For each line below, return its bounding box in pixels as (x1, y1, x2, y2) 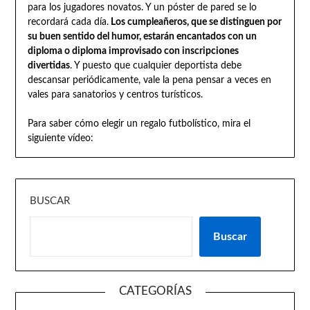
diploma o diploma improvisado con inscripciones (27, 46, 239, 56)
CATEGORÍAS (118, 284, 192, 297)
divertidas (27, 60, 70, 71)
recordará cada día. (27, 17, 109, 27)
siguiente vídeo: (27, 133, 93, 143)
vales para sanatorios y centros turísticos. (27, 89, 203, 100)
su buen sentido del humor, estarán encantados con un (27, 31, 257, 42)
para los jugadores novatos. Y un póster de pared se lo (27, 2, 257, 12)
